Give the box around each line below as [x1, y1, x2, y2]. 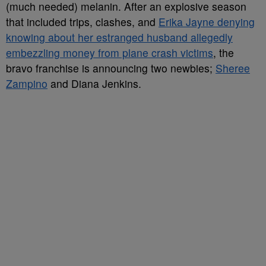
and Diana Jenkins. [47, 76, 141, 91]
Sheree [216, 61, 250, 75]
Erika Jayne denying [159, 14, 255, 29]
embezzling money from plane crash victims [6, 45, 213, 60]
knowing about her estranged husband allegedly [6, 30, 233, 45]
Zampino [6, 76, 47, 91]
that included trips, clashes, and [6, 14, 159, 29]
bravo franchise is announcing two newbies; [6, 61, 216, 75]
